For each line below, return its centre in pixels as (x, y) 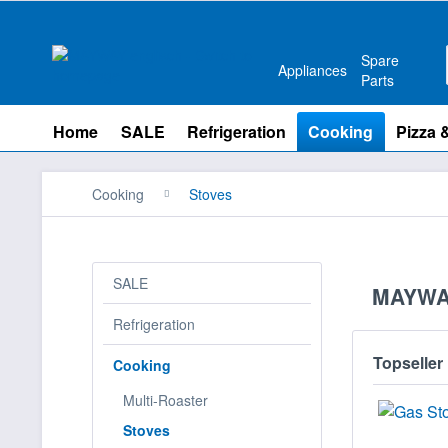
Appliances (313, 70)
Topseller (408, 362)
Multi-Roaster (165, 400)
